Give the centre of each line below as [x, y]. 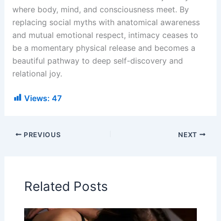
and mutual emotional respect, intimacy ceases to [105, 35]
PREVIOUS [41, 134]
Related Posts [66, 186]
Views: [37, 98]
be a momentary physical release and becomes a [104, 48]
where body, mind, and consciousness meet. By [100, 9]
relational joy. [37, 73]
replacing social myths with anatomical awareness [106, 22]
